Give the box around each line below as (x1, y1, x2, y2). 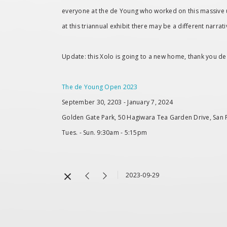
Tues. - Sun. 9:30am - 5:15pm (62, 128, 147, 137)
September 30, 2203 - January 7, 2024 (62, 98, 173, 106)
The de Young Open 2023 (62, 83, 138, 91)
